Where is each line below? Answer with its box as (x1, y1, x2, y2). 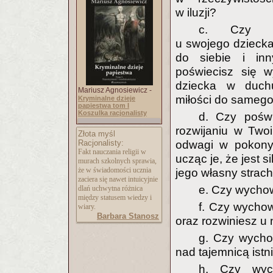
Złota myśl (78, 129, 115, 138)
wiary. (78, 202, 96, 211)
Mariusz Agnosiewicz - (78, 86, 152, 94)
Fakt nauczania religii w (78, 147, 146, 156)
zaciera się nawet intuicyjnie (78, 175, 158, 183)
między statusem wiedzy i (78, 193, 152, 202)
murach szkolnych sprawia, (78, 157, 157, 165)
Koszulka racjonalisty (78, 109, 147, 116)
